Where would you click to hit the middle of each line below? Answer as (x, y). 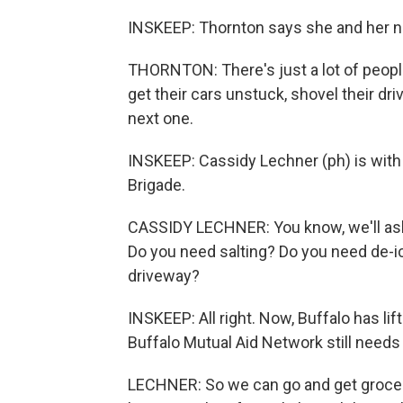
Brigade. (157, 185)
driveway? (164, 276)
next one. (161, 118)
